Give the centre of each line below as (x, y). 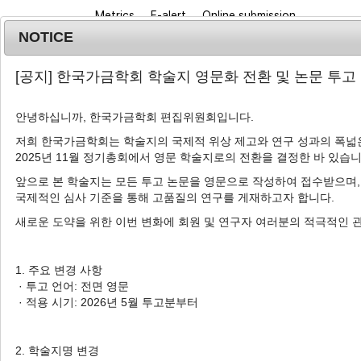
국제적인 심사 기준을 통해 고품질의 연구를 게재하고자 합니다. (174, 198)
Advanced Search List (199, 246)
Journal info (174, 173)
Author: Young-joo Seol (148, 348)
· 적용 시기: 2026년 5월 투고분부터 (106, 303)
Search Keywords (147, 320)
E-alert (168, 15)
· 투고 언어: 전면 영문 (72, 286)
